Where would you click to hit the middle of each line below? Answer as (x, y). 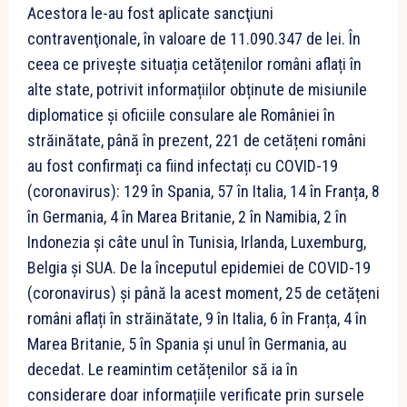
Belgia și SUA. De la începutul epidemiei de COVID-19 (199, 268)
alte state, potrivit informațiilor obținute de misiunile (197, 90)
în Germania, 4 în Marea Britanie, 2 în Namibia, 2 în (187, 217)
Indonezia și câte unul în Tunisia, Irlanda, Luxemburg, (197, 243)
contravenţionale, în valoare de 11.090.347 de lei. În (194, 39)
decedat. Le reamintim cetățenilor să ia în (163, 370)
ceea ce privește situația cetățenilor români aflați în (194, 65)
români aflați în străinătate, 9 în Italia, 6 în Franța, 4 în (197, 319)
